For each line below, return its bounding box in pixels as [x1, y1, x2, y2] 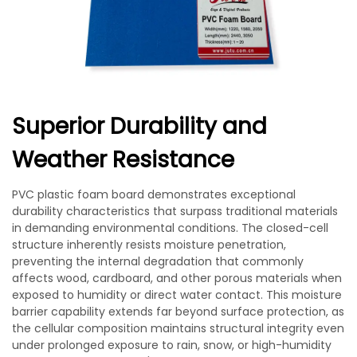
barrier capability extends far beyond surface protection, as [12, 304, 344, 320]
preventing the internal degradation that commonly [12, 253, 304, 269]
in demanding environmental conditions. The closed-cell [12, 220, 328, 236]
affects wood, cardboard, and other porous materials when [12, 270, 342, 286]
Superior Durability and [12, 111, 267, 142]
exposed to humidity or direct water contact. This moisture [12, 287, 342, 303]
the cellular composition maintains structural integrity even [12, 320, 344, 336]
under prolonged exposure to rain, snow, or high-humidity [12, 337, 331, 353]
